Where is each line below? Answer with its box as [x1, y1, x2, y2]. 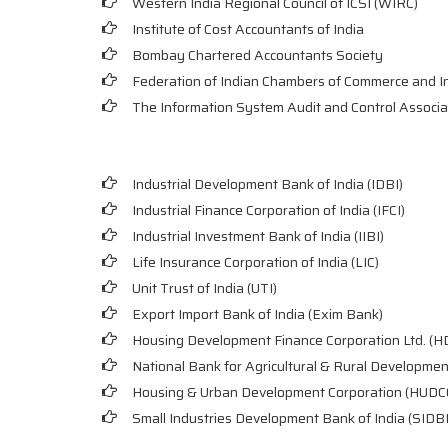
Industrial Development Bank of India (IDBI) [132, 173, 403, 195]
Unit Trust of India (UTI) [132, 277, 277, 299]
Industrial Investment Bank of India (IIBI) [132, 225, 384, 247]
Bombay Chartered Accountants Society [132, 44, 383, 66]
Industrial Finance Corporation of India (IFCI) [132, 199, 405, 221]
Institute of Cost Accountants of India [132, 18, 364, 40]
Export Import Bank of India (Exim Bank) [132, 303, 383, 325]
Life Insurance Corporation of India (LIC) [132, 251, 379, 273]
